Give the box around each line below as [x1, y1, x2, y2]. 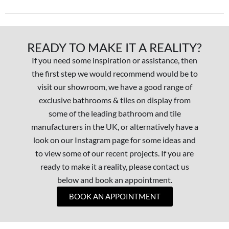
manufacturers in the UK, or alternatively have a [31, 122, 198, 132]
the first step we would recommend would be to [31, 68, 198, 79]
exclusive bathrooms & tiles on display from [38, 95, 191, 105]
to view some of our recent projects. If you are [35, 148, 194, 158]
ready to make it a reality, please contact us [40, 162, 189, 172]
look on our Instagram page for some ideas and [33, 135, 196, 145]
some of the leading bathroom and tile [48, 108, 181, 119]
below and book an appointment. [57, 175, 172, 185]
